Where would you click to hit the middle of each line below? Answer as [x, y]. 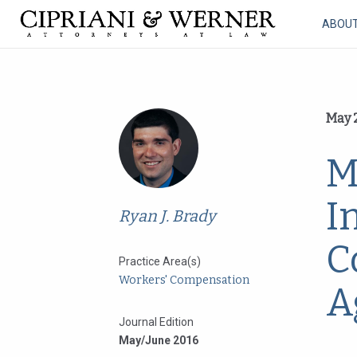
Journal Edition [156, 322]
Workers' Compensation [184, 280]
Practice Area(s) [160, 261]
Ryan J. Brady [167, 216]
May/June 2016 [159, 340]
